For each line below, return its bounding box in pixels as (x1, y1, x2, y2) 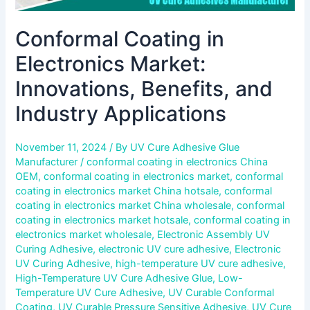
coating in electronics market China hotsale (15, 185, 219, 198)
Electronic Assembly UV (157, 228, 271, 241)
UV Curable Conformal (168, 286, 275, 300)
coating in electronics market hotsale (15, 214, 189, 227)
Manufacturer (15, 156, 81, 169)
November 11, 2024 (15, 141, 110, 154)
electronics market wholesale (15, 228, 152, 241)
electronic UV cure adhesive (98, 243, 230, 256)
